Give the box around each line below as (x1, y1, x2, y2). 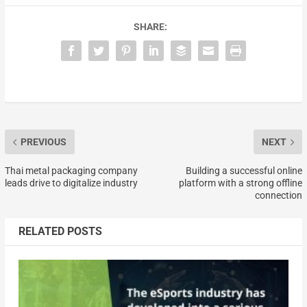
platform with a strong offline (179, 177, 303, 189)
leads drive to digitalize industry (4, 177, 138, 189)
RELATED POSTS (18, 225, 102, 238)
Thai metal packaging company (4, 165, 138, 177)
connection (255, 190, 303, 201)
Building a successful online (186, 165, 303, 177)
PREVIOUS (20, 136, 66, 148)
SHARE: (133, 21, 167, 33)
